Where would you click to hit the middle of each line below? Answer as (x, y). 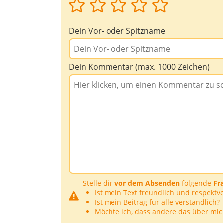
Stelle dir (99, 183)
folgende (196, 183)
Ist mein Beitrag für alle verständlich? (157, 202)
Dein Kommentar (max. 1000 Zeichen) (139, 67)
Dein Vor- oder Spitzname (117, 31)
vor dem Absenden (147, 183)
